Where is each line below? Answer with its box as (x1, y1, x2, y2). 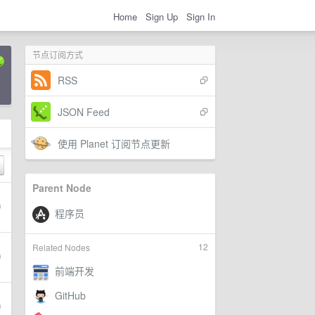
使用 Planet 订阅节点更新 (58, 136, 170, 150)
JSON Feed (58, 105, 110, 119)
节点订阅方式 (32, 49, 83, 60)
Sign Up (146, 9, 178, 23)
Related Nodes (32, 241, 90, 254)
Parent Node (32, 181, 91, 195)
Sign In (186, 9, 215, 23)
